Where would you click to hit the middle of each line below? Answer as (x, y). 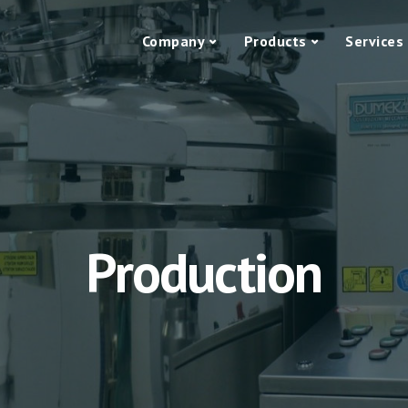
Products (275, 41)
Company (173, 41)
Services (374, 41)
